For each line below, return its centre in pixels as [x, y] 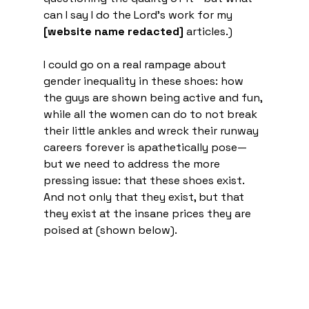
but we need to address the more [133, 163]
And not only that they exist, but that [145, 197]
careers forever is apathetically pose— [145, 147]
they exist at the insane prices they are [148, 213]
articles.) [209, 31]
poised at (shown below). [111, 230]
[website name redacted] [113, 31]
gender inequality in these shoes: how [144, 81]
